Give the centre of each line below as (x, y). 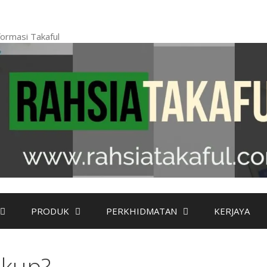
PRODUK (50, 211)
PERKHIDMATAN (142, 211)
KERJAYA (232, 211)
